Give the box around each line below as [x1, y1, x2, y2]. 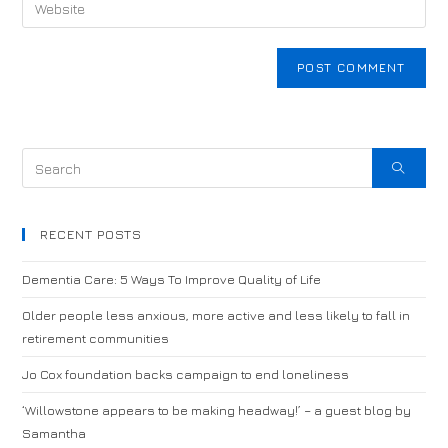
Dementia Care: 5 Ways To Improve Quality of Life [22, 271, 322, 287]
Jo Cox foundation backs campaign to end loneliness [22, 366, 350, 382]
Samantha [22, 425, 87, 441]
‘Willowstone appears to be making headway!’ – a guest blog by [22, 402, 412, 418]
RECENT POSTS [40, 226, 143, 242]
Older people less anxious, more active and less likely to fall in [22, 307, 411, 323]
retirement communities [22, 330, 170, 346]
